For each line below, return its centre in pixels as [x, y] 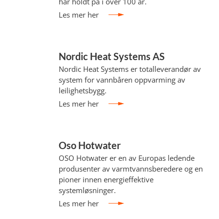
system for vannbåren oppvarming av [122, 80]
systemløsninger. [88, 190]
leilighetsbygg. [83, 90]
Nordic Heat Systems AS [112, 56]
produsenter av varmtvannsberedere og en [131, 169]
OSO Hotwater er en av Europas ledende [127, 158]
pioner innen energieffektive [106, 179]
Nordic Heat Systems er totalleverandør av [130, 69]
